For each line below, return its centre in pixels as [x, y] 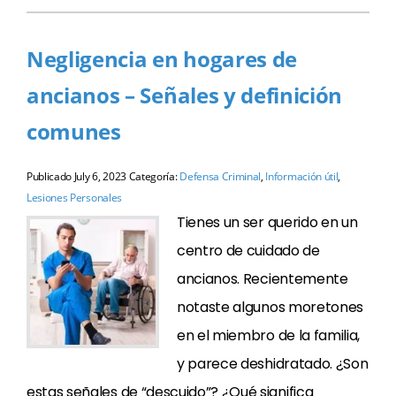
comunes [74, 131]
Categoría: [153, 176]
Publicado [50, 176]
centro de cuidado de [248, 251]
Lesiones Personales [74, 198]
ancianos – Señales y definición [185, 95]
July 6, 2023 [100, 176]
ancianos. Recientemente [263, 279]
